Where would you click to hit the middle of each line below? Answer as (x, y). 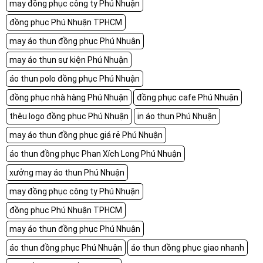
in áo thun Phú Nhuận (177, 116)
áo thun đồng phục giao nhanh (188, 247)
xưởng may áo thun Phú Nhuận (67, 172)
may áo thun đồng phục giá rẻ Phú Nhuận (86, 135)
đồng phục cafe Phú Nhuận (188, 97)
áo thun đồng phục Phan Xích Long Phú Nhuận (95, 154)
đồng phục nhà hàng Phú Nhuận (69, 97)
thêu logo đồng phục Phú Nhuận (69, 116)
